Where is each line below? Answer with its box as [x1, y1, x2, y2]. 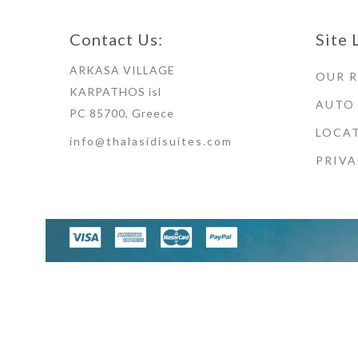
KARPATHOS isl [70, 85, 161, 99]
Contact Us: [70, 30, 163, 50]
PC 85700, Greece [70, 106, 174, 121]
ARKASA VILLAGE [70, 63, 175, 78]
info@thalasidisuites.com [70, 134, 233, 149]
